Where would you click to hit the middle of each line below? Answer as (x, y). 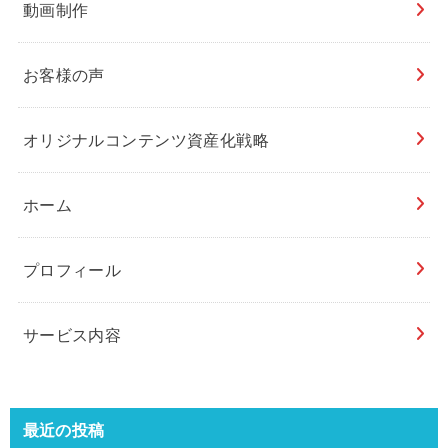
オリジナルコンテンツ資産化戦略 (146, 139)
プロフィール (72, 269)
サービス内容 (72, 333)
